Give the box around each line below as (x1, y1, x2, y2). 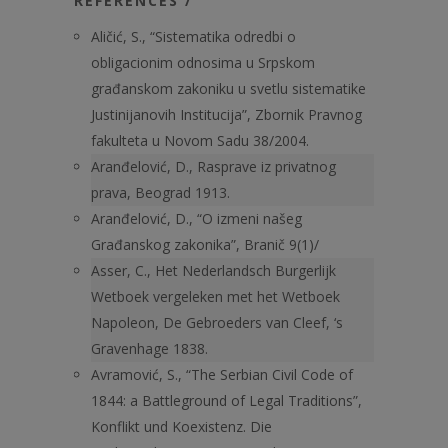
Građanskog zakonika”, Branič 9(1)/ (91, 235, 319, 254)
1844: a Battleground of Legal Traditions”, (91, 391, 362, 410)
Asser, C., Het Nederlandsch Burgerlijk (91, 261, 336, 280)
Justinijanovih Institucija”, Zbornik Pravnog (91, 105, 362, 124)
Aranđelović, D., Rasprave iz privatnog (91, 157, 336, 176)
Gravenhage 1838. (91, 339, 208, 358)
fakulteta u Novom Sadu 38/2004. (91, 131, 309, 150)
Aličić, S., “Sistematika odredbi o (91, 27, 296, 46)
